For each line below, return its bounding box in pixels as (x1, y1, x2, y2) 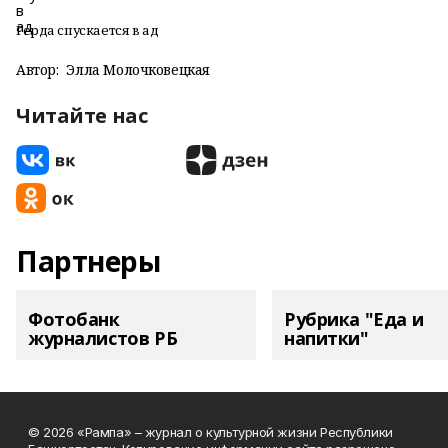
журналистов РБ (28, 326, 178, 350)
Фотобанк (28, 307, 120, 331)
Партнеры (16, 242, 161, 280)
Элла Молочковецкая (66, 60, 210, 79)
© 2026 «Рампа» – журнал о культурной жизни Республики (28, 424, 393, 440)
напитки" (284, 326, 369, 350)
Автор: (16, 60, 59, 79)
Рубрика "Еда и (284, 307, 424, 331)
